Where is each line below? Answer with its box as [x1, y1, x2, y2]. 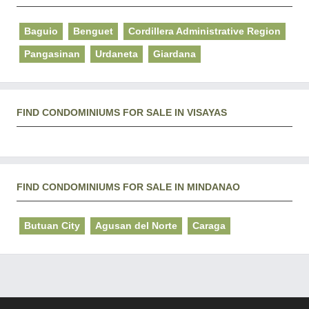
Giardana [153, 48, 196, 59]
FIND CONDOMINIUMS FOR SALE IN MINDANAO [17, 181, 240, 192]
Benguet [73, 25, 113, 37]
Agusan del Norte [95, 219, 177, 231]
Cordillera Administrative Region [128, 25, 281, 37]
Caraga [192, 219, 226, 231]
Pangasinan [24, 48, 80, 59]
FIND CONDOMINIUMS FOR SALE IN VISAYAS [17, 106, 227, 118]
